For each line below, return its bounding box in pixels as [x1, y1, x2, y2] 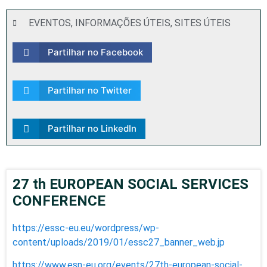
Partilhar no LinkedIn [47, 123, 136, 134]
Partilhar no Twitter [47, 85, 132, 96]
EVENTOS [29, 17, 71, 29]
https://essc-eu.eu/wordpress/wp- [13, 222, 159, 234]
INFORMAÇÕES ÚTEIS [75, 17, 170, 29]
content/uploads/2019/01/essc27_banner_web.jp [13, 237, 225, 248]
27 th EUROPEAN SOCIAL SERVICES [13, 176, 249, 193]
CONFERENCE [13, 193, 105, 209]
